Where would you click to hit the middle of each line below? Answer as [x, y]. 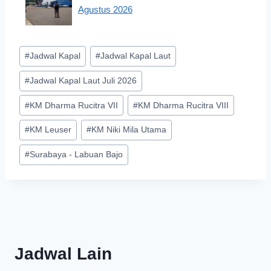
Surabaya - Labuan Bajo [77, 155]
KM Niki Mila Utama [129, 130]
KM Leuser [51, 130]
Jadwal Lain [63, 253]
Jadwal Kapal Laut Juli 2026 [83, 81]
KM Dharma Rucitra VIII [184, 105]
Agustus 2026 [105, 9]
